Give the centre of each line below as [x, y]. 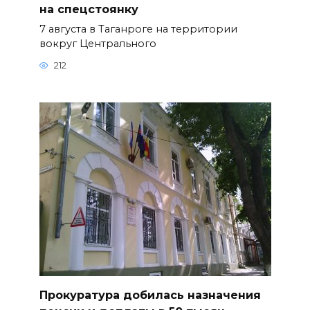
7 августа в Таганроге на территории [138, 29]
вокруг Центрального [98, 43]
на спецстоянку [89, 9]
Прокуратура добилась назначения [150, 295]
